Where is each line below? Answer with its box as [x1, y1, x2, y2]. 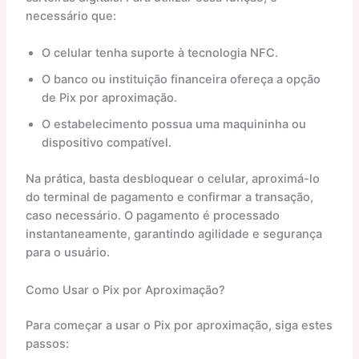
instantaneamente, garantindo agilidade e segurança [25, 227, 322, 242]
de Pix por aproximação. [41, 91, 177, 106]
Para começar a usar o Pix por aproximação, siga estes [25, 318, 333, 333]
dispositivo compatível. [41, 135, 171, 151]
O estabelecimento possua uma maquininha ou [41, 117, 306, 132]
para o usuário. [25, 245, 110, 260]
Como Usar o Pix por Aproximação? [25, 282, 225, 297]
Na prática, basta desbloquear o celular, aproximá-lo [25, 171, 320, 187]
